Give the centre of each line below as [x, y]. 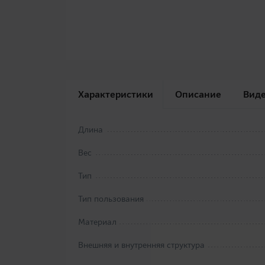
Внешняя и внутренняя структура [141, 245]
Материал [97, 222]
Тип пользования [111, 199]
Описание [198, 95]
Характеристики [116, 95]
